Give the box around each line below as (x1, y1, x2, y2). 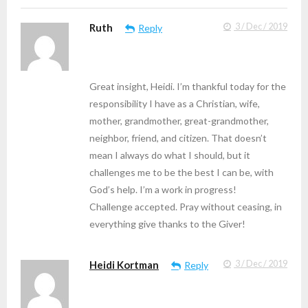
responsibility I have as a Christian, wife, (89, 97, 260, 109)
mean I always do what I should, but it (89, 148, 250, 161)
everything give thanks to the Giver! (89, 217, 245, 230)
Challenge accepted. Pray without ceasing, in (89, 200, 282, 212)
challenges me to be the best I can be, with (89, 166, 274, 178)
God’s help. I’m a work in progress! (89, 183, 236, 195)
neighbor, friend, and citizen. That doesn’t (89, 131, 267, 144)
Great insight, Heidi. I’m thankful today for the (89, 80, 286, 92)
